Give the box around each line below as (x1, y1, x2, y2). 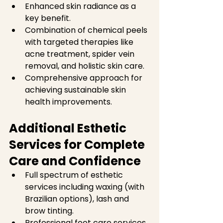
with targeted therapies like (25, 36, 135, 48)
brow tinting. (25, 205, 78, 217)
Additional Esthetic (9, 120, 129, 136)
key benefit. (25, 12, 75, 24)
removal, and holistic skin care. (25, 60, 148, 72)
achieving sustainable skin (25, 84, 128, 96)
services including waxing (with (25, 181, 146, 193)
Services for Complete (9, 136, 147, 153)
